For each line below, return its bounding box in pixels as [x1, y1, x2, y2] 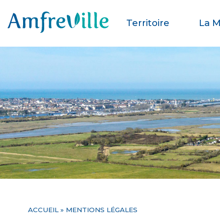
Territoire [126, 17, 169, 28]
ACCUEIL [27, 205, 58, 214]
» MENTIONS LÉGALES [58, 205, 137, 214]
